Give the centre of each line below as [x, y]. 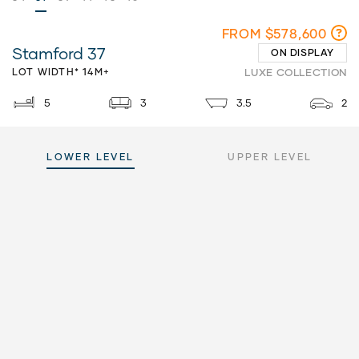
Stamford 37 [58, 53]
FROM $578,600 [274, 33]
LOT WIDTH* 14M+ [61, 72]
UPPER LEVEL [270, 157]
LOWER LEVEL [91, 157]
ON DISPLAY [303, 52]
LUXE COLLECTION [296, 72]
